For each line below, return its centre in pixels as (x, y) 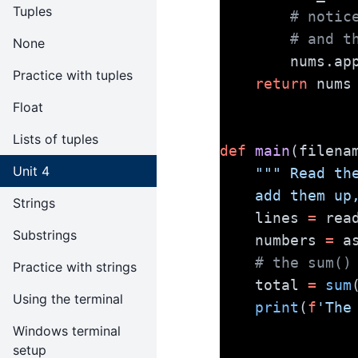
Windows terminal (67, 331)
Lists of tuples (56, 139)
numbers (290, 240)
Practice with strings (75, 267)
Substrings (45, 235)
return (281, 84)
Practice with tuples (73, 75)
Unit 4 (31, 171)
